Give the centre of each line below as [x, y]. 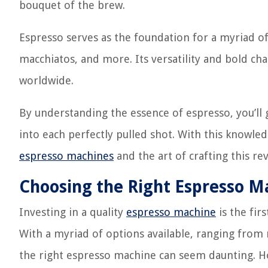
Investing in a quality [73, 212]
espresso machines [66, 156]
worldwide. [46, 80]
